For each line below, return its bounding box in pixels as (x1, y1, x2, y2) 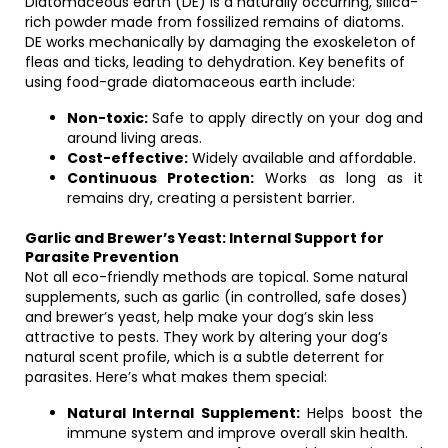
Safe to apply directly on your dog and (148, 108, 423, 128)
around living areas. (67, 128, 202, 148)
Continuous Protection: (67, 168, 255, 188)
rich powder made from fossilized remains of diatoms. (25, 12, 404, 32)
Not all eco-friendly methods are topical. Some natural (25, 267, 408, 287)
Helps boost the (299, 403, 424, 423)
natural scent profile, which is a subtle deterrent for (25, 347, 384, 367)
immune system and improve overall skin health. (67, 423, 408, 443)
